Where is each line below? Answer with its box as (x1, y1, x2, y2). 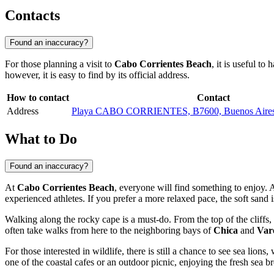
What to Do (5, 130, 77, 147)
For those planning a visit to (5, 59, 114, 70)
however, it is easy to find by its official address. (5, 70, 190, 81)
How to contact (7, 92, 69, 103)
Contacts (5, 7, 60, 24)
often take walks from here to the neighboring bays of (5, 224, 213, 235)
